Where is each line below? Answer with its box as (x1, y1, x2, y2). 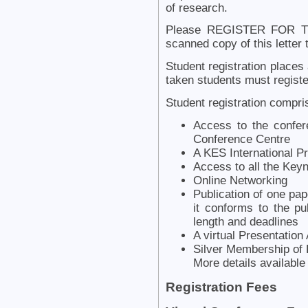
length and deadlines (193, 214, 298, 228)
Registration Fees (166, 279, 277, 294)
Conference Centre (193, 132, 290, 146)
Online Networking (193, 173, 287, 187)
